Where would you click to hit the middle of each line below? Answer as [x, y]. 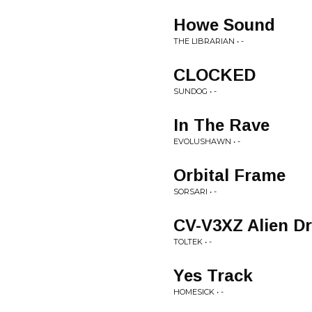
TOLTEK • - [193, 242]
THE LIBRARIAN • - [209, 41]
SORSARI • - [195, 192]
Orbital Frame [229, 175]
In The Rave [221, 125]
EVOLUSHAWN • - [207, 141]
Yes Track [213, 275]
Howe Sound [224, 25]
